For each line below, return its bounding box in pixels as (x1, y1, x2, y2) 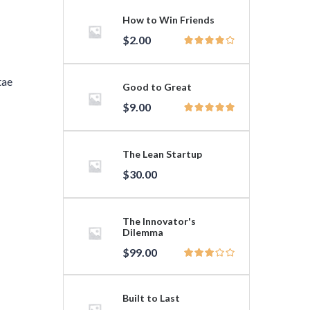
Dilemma (122, 226, 163, 238)
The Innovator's (122, 215, 196, 227)
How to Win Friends (122, 14, 215, 26)
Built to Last (122, 292, 180, 304)
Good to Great (122, 81, 192, 93)
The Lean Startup (122, 148, 202, 160)
